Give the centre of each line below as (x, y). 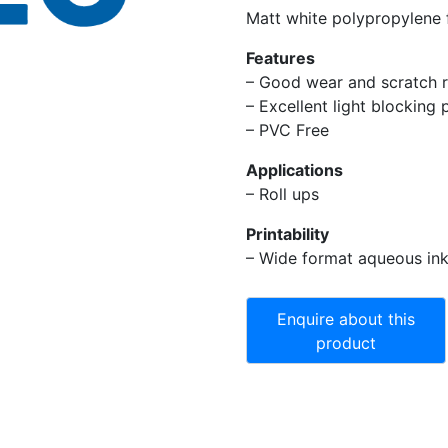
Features (280, 58)
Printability (287, 234)
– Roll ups (282, 194)
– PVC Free (287, 130)
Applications (294, 170)
